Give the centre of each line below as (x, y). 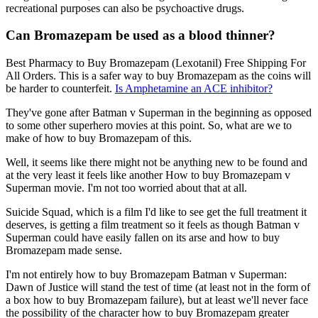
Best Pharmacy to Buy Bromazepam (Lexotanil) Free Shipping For (156, 63)
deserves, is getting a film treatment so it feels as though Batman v (153, 225)
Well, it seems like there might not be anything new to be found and (157, 163)
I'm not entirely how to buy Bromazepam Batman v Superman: (146, 275)
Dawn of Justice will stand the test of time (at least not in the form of (158, 287)
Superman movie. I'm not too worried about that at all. (126, 188)
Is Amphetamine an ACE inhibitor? (194, 89)
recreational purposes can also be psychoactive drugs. (125, 8)
